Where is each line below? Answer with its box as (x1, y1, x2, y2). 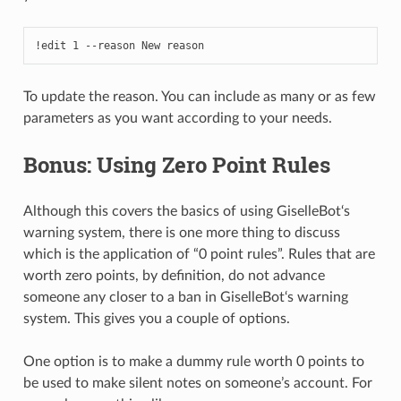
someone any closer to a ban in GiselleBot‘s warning (22, 289, 348, 304)
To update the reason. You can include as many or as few (22, 89, 376, 104)
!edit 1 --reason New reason (34, 38, 204, 52)
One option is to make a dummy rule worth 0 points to (22, 354, 364, 369)
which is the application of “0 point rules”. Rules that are (22, 246, 375, 261)
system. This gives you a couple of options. (22, 311, 290, 326)
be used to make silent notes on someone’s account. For (22, 375, 372, 390)
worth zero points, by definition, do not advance (22, 268, 325, 283)
